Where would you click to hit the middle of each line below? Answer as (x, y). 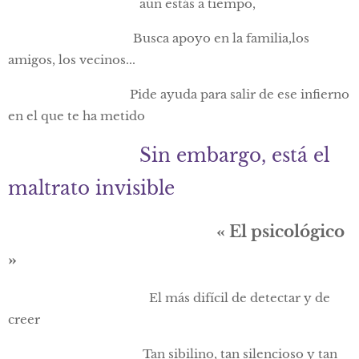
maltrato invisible (91, 189)
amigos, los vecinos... (72, 60)
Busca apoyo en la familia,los (159, 38)
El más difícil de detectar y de (169, 298)
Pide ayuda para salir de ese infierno (179, 95)
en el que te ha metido (77, 116)
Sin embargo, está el (234, 156)
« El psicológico (280, 232)
